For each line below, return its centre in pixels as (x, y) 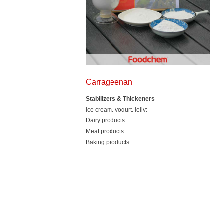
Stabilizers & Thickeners (120, 99)
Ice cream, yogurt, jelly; (116, 110)
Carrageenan (109, 82)
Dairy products (105, 120)
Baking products (108, 142)
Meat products (105, 131)
